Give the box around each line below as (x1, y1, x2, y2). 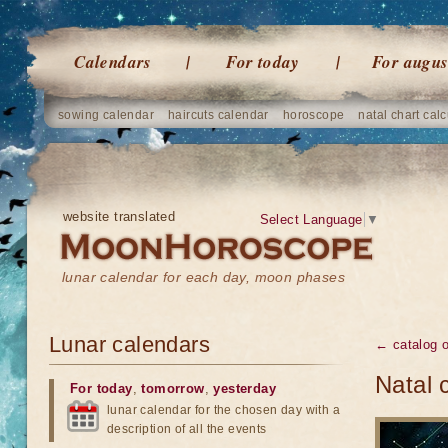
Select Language (259, 212, 363, 227)
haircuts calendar (168, 108, 269, 122)
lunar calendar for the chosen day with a (107, 403, 340, 417)
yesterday (213, 381, 277, 396)
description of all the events (107, 422, 267, 436)
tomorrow (141, 381, 205, 396)
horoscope (282, 108, 345, 122)
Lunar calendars (49, 332, 210, 357)
